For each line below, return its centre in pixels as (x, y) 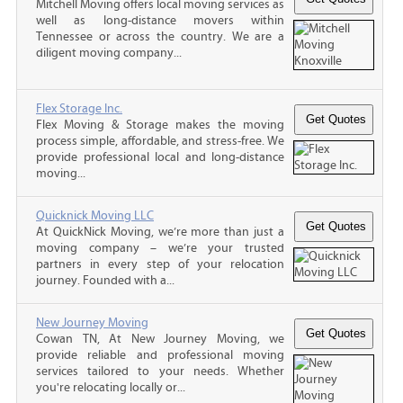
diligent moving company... (109, 53)
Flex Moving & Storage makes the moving (160, 125)
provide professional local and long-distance (160, 157)
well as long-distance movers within (160, 20)
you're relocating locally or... (111, 387)
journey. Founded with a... (105, 280)
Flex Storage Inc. (79, 108)
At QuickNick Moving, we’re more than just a (160, 232)
